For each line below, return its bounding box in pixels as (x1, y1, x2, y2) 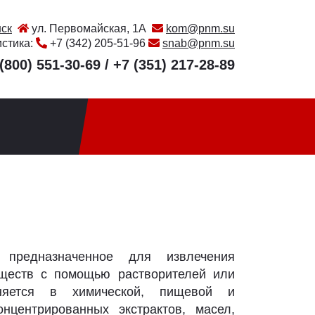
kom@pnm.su (166, 22, 235, 34)
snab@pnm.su (162, 37, 235, 49)
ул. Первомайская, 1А (29, 22, 152, 34)
